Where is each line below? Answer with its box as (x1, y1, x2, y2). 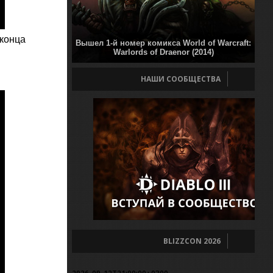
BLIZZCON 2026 (163, 236, 221, 246)
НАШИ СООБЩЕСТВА (141, 74, 221, 84)
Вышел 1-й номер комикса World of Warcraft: (76, 38, 251, 48)
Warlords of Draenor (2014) (113, 48, 214, 57)
